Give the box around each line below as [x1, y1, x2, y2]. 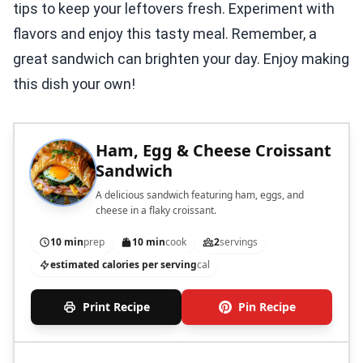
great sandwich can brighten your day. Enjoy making [13, 50, 349, 68]
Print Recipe [82, 299, 150, 315]
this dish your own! [13, 75, 135, 93]
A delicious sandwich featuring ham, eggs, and [96, 188, 304, 203]
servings [220, 235, 258, 250]
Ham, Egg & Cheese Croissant [96, 139, 331, 162]
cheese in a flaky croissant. [96, 203, 216, 218]
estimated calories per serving [50, 258, 197, 272]
